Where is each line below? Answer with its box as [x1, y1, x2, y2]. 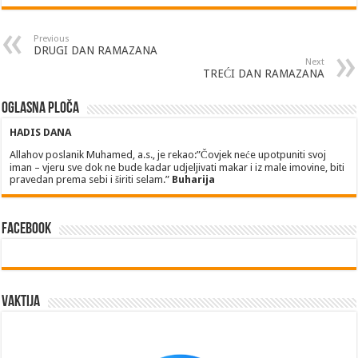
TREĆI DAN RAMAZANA [202, 67, 324, 81]
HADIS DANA [10, 126, 72, 139]
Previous [34, 34, 70, 45]
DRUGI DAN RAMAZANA [34, 44, 158, 58]
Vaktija [2, 294, 41, 311]
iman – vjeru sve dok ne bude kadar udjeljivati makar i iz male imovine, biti [10, 161, 345, 174]
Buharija [172, 173, 216, 186]
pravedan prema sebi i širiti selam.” [10, 173, 173, 186]
